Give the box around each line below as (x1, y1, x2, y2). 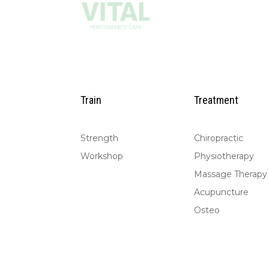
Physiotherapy (194, 151, 255, 162)
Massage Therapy (194, 169, 268, 180)
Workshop (80, 151, 124, 162)
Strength (80, 133, 119, 144)
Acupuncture (194, 187, 249, 198)
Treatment (194, 93, 239, 106)
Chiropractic (194, 133, 244, 144)
